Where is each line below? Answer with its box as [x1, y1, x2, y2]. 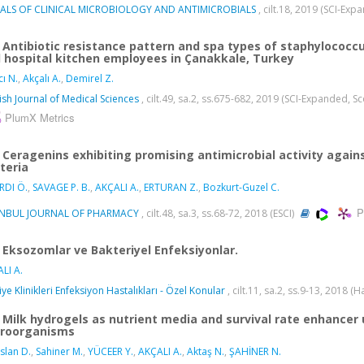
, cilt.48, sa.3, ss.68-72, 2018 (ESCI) [139, 206, 297, 221]
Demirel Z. [66, 71, 114, 86]
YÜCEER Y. [88, 344, 133, 358]
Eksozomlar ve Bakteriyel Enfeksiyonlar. [2, 241, 238, 258]
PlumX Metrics [5, 110, 75, 126]
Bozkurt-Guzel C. [203, 180, 279, 194]
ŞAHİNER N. [229, 344, 281, 358]
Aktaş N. [187, 344, 224, 358]
